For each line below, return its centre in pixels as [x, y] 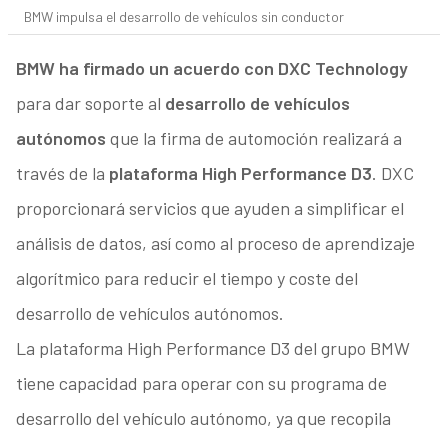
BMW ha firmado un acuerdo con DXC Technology [211, 68]
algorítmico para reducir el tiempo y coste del [186, 278]
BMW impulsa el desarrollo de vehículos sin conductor [183, 17]
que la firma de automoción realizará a [253, 138]
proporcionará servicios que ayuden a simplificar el [209, 208]
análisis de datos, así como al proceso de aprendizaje [215, 243]
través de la [62, 173]
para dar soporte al [90, 103]
